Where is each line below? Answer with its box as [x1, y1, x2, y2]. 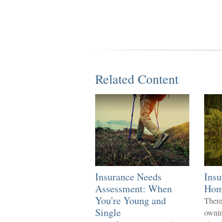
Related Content [95, 70, 178, 87]
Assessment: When [95, 182, 172, 195]
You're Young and [95, 194, 166, 207]
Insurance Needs [95, 170, 162, 183]
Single [95, 206, 121, 219]
